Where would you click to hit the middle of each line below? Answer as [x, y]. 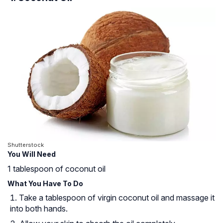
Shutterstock [26, 145]
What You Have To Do [45, 184]
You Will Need [32, 154]
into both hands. [39, 209]
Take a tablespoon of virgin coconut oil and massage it [117, 198]
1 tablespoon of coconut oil [56, 169]
